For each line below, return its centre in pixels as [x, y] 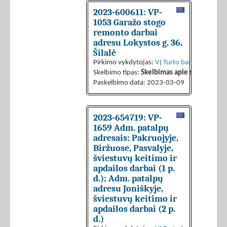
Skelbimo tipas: [117, 73]
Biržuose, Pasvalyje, [133, 148]
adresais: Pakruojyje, [136, 138]
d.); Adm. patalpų [128, 179]
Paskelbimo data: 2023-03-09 [139, 83]
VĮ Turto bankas [179, 63]
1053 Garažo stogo [129, 23]
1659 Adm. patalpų [131, 128]
